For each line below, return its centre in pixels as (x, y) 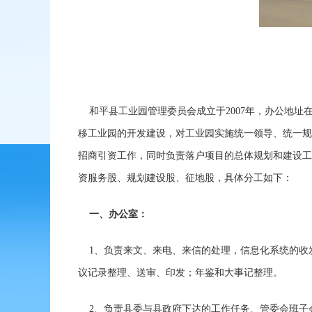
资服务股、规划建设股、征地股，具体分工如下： (185, 178)
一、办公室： (118, 214)
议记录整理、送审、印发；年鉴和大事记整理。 (180, 273)
